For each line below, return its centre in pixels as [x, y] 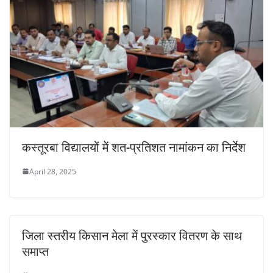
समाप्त [35, 251]
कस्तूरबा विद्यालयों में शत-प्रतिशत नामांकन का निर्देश [134, 147]
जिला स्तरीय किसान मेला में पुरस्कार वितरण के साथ [132, 235]
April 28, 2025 [53, 171]
